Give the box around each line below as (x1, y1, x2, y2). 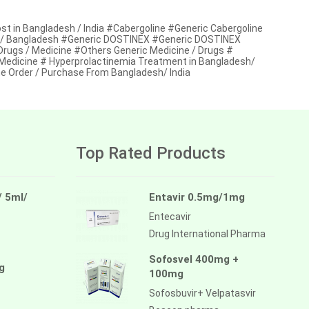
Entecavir (148, 210, 191, 222)
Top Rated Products (75, 143, 226, 163)
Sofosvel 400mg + (148, 252, 239, 266)
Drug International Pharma (148, 228, 266, 239)
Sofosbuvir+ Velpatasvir (148, 287, 256, 299)
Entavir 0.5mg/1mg (148, 190, 245, 203)
